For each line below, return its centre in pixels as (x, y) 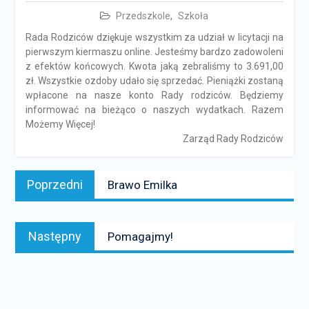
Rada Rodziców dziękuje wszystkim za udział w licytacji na (154, 37)
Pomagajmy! (140, 237)
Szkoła (193, 16)
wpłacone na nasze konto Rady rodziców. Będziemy (154, 95)
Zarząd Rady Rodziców (233, 139)
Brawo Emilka (142, 185)
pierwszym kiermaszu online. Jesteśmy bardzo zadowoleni (154, 52)
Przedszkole (143, 16)
